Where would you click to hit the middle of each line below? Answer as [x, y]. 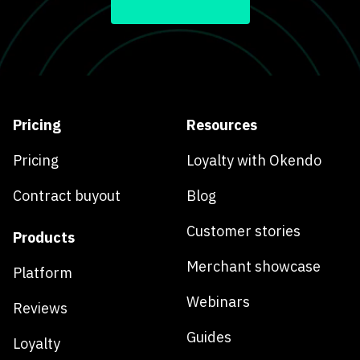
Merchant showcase [254, 267]
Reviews [40, 309]
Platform [43, 273]
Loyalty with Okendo [254, 161]
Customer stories [243, 231]
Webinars [218, 302]
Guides [209, 337]
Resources [222, 125]
